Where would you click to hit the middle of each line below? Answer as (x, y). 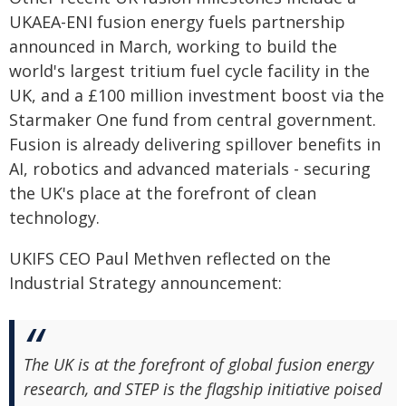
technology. (54, 217)
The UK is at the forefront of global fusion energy (198, 364)
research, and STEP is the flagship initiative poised (203, 389)
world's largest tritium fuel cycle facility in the (189, 71)
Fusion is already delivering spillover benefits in (195, 144)
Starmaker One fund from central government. (193, 120)
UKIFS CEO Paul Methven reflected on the (170, 258)
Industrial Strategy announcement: (145, 283)
